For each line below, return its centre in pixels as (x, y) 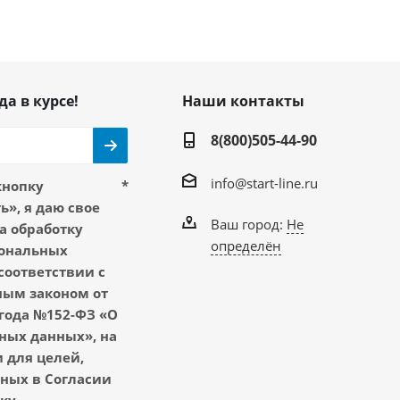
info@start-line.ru (264, 183)
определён (246, 245)
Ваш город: (248, 224)
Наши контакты (243, 101)
